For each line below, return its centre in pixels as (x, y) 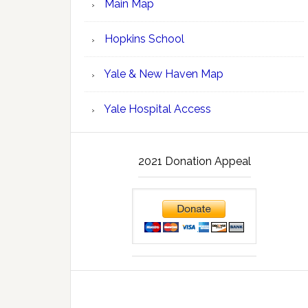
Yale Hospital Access (156, 109)
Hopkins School (143, 39)
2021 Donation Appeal (194, 161)
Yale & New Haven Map (163, 74)
